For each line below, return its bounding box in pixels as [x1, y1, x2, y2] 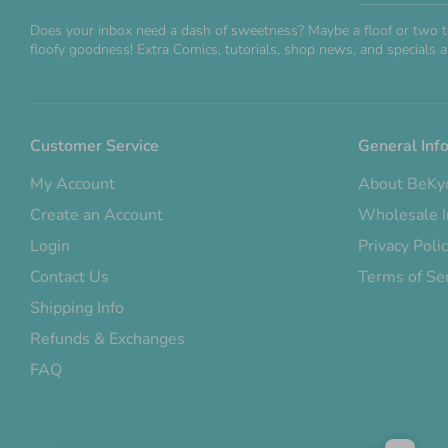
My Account [30, 173, 115, 195]
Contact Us [30, 266, 109, 288]
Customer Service [30, 134, 159, 157]
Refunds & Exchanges [30, 328, 185, 350]
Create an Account [30, 204, 163, 226]
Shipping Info [30, 297, 124, 319]
